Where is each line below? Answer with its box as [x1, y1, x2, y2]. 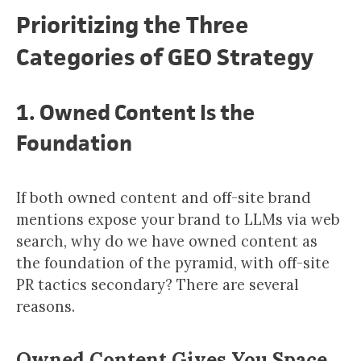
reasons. [16, 297, 75, 316]
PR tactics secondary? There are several [16, 276, 299, 294]
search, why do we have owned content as [16, 232, 317, 251]
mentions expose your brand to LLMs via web [16, 210, 340, 229]
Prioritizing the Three [16, 10, 249, 39]
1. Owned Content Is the [16, 98, 255, 127]
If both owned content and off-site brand [16, 189, 311, 207]
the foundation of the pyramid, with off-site [16, 254, 330, 272]
